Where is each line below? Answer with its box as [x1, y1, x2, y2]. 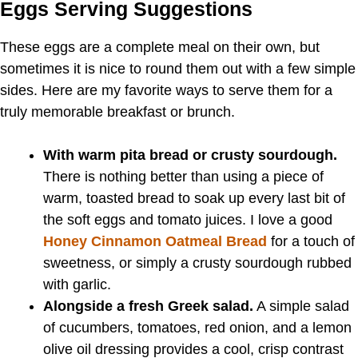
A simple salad [253, 297, 349, 314]
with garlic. [43, 276, 111, 292]
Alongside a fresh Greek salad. [43, 297, 253, 314]
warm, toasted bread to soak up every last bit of [43, 189, 345, 206]
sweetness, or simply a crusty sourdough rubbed [43, 254, 352, 271]
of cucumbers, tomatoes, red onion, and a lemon [43, 319, 352, 336]
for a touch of [267, 233, 355, 249]
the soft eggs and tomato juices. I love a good [43, 211, 332, 228]
